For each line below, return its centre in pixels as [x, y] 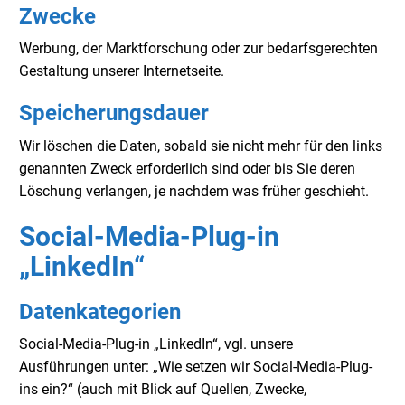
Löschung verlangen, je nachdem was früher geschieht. [194, 191]
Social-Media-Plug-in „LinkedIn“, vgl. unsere [156, 344]
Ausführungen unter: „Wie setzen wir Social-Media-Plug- [196, 367]
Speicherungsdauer [114, 113]
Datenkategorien [100, 311]
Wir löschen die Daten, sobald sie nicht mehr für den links [201, 146]
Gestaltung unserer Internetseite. [122, 71]
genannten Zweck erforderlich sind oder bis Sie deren [187, 168]
